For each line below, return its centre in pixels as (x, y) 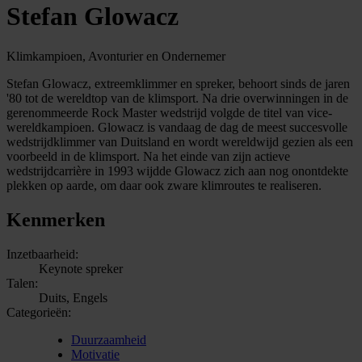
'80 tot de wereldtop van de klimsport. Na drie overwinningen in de (177, 98)
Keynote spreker (81, 268)
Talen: (22, 283)
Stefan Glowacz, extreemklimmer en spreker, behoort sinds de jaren (178, 83)
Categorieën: (39, 312)
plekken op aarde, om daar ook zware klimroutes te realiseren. (164, 185)
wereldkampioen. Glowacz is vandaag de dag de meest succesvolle (177, 127)
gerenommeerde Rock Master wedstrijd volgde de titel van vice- (169, 112)
